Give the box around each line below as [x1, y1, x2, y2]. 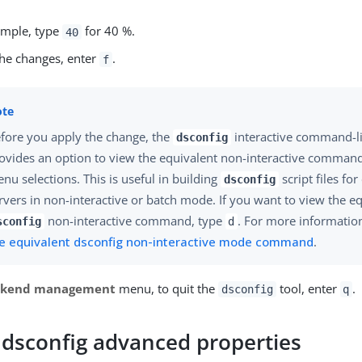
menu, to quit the [116, 280, 219, 297]
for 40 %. [81, 23, 135, 40]
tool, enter [276, 280, 340, 297]
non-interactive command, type [44, 212, 225, 229]
